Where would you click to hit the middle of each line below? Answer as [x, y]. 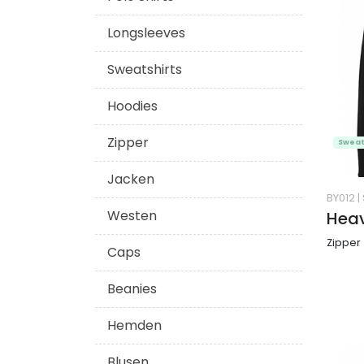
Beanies [132, 289]
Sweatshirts [145, 69]
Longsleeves [146, 33]
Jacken [131, 179]
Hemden [134, 325]
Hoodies [132, 106]
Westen [132, 216]
